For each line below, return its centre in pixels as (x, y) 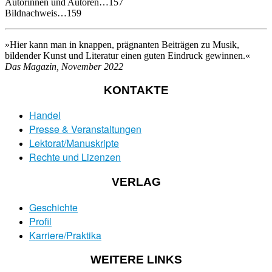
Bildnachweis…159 (43, 13)
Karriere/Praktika (65, 235)
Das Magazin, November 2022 (64, 66)
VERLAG (136, 182)
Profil (40, 221)
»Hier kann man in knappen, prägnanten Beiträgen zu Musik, (122, 44)
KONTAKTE (136, 90)
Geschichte (53, 207)
